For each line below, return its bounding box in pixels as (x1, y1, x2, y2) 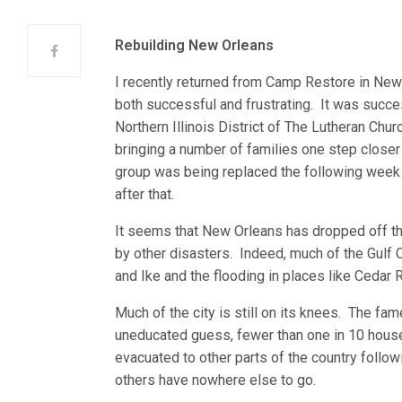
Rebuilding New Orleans (115, 37, 275, 54)
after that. (115, 186, 175, 203)
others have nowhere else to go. (115, 371, 320, 389)
